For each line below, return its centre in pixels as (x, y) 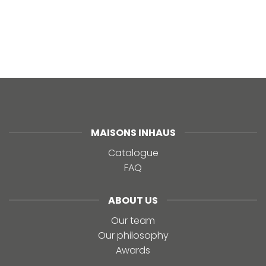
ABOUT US (133, 200)
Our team (133, 220)
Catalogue (133, 153)
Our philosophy (133, 235)
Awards (133, 250)
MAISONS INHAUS (133, 132)
